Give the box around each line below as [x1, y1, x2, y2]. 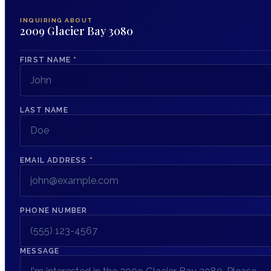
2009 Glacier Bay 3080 [20, 23, 133, 38]
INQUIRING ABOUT [20, 16, 93, 24]
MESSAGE [20, 246, 60, 255]
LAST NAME [20, 105, 68, 114]
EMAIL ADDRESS [20, 155, 90, 165]
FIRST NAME [20, 55, 74, 64]
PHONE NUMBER [20, 206, 88, 215]
